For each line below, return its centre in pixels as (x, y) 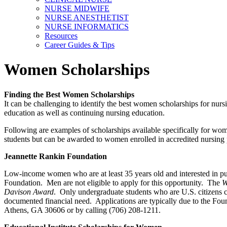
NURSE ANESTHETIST (87, 17)
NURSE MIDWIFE (77, 8)
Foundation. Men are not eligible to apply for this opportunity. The (113, 182)
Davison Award (29, 192)
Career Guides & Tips (80, 45)
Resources (61, 36)
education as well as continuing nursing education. (84, 112)
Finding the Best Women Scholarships (69, 94)
